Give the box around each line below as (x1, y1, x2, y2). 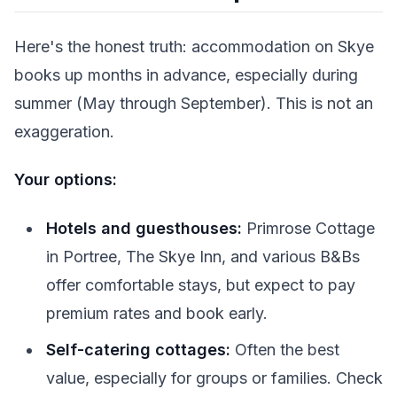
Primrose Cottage (242, 218, 375, 237)
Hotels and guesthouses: (46, 218, 242, 237)
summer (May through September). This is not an (14, 93, 373, 113)
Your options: (14, 170, 117, 190)
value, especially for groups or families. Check (46, 368, 383, 387)
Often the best (230, 339, 339, 359)
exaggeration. (14, 121, 114, 141)
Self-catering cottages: (46, 339, 230, 359)
